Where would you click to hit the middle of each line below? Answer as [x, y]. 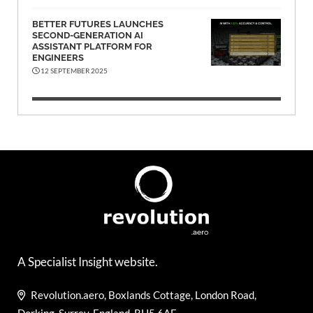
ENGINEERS [58, 58]
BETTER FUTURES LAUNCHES [98, 24]
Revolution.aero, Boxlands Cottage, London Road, [143, 295]
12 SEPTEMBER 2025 [73, 71]
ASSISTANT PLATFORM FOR [92, 47]
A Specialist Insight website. [88, 262]
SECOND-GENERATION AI [88, 36]
